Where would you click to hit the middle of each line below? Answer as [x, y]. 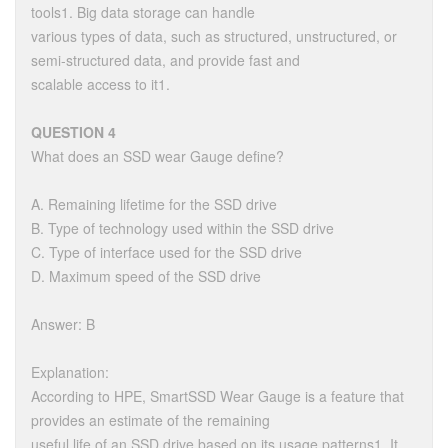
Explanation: [70, 372]
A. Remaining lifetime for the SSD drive [154, 204]
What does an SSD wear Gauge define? [157, 156]
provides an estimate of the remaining [150, 420]
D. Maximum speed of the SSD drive [146, 276]
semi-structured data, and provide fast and [165, 60]
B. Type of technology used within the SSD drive [182, 228]
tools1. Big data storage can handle [143, 12]
